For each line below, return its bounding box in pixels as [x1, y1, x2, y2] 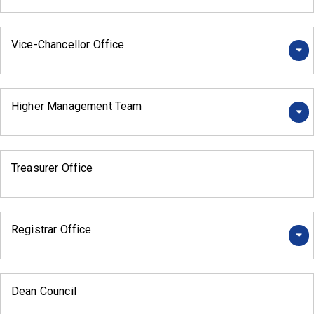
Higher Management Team [11, 100, 142, 114]
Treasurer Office [11, 161, 93, 175]
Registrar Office [11, 223, 92, 237]
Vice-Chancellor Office [11, 38, 125, 52]
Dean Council [11, 285, 76, 299]
